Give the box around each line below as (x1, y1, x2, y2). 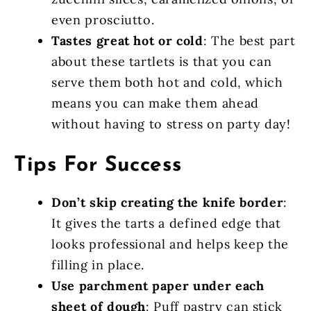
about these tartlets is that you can (51, 53, 272, 69)
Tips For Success (14, 154, 182, 176)
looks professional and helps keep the (51, 235, 289, 252)
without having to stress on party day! (51, 115, 291, 132)
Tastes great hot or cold (51, 32, 203, 49)
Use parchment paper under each (51, 277, 264, 294)
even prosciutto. (51, 11, 155, 28)
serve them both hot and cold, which (51, 74, 283, 90)
